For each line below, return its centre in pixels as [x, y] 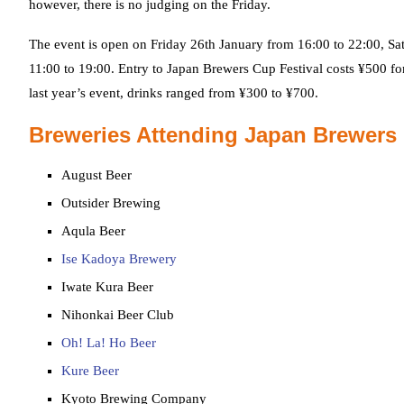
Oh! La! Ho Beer [109, 343]
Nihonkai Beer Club [118, 315]
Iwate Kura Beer [107, 287]
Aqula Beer [93, 231]
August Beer [96, 175]
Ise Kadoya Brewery [119, 259]
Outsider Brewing [111, 203]
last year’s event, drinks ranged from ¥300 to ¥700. [174, 93]
